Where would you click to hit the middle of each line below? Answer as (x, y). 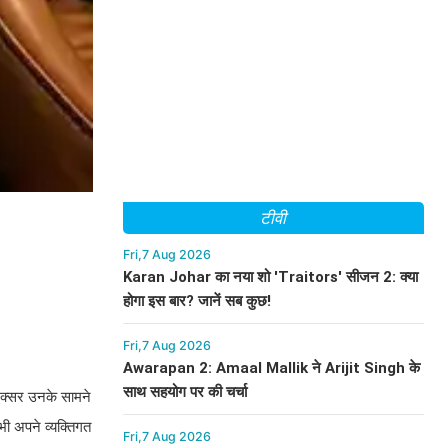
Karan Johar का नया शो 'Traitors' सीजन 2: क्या (270, 277)
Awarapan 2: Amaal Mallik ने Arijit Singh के (271, 368)
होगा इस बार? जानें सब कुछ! (196, 301)
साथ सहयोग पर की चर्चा (184, 392)
